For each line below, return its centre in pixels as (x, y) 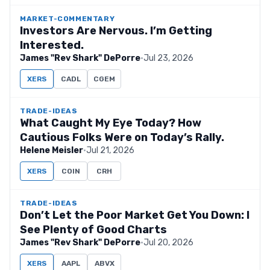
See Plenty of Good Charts (93, 230)
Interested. (52, 45)
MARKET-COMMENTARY (67, 19)
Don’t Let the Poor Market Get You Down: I (135, 215)
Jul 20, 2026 (168, 243)
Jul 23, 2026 (168, 58)
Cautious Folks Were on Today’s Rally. (122, 137)
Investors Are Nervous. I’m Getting (116, 31)
